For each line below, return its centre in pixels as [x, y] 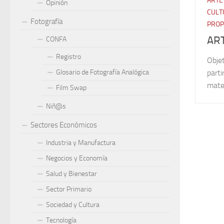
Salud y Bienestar [71, 174]
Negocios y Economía [77, 158]
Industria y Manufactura [81, 143]
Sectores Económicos [64, 125]
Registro [68, 57]
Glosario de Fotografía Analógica [102, 72]
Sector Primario [69, 189]
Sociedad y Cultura [73, 205]
